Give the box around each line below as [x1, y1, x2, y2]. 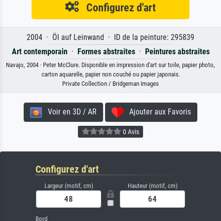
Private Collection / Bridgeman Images [62, 80, 159, 88]
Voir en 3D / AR [42, 107, 97, 117]
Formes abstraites [77, 47, 135, 57]
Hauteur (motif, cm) [127, 182, 178, 190]
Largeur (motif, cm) [44, 182, 93, 190]
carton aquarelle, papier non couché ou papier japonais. [41, 71, 180, 78]
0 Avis [121, 127, 139, 136]
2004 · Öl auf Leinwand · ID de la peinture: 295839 [27, 33, 194, 42]
